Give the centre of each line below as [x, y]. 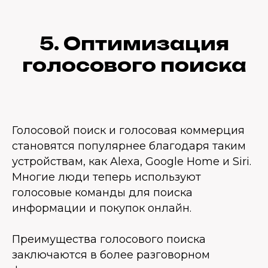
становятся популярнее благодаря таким [129, 146]
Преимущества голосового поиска [109, 239]
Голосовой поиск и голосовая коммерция [128, 130]
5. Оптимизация [134, 43]
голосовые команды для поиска [102, 193]
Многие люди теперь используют [106, 177]
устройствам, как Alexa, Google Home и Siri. [132, 162]
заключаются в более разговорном [111, 255]
